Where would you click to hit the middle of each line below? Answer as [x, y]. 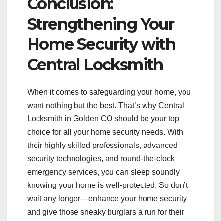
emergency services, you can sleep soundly [103, 172]
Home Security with [101, 44]
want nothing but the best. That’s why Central [106, 106]
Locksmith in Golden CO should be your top [103, 119]
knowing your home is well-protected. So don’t [108, 185]
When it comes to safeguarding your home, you [109, 92]
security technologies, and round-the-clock [101, 159]
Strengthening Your [101, 24]
